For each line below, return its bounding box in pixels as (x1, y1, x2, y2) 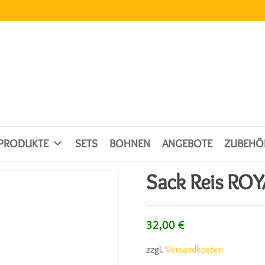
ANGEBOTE (161, 136, 212, 150)
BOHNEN (109, 136, 150, 150)
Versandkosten (166, 243, 224, 255)
